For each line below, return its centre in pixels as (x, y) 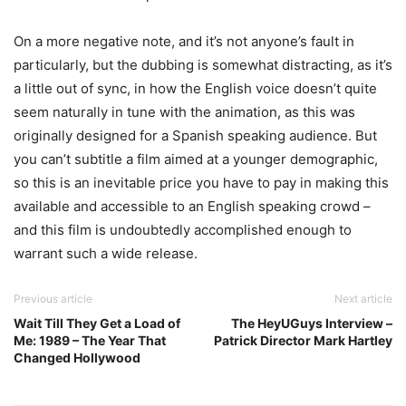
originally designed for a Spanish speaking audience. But (195, 135)
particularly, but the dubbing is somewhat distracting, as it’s (203, 64)
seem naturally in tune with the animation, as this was (184, 111)
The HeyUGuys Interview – (312, 323)
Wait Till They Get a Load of (97, 323)
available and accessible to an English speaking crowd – (192, 206)
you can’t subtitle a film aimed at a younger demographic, (196, 159)
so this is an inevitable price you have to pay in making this (201, 182)
